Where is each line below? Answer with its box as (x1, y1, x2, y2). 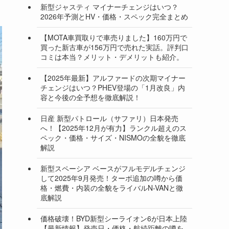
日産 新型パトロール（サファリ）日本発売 (40, 113, 178, 124)
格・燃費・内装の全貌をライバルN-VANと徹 (40, 182, 183, 193)
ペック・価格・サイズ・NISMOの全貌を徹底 (40, 132, 186, 143)
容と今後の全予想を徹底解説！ (40, 92, 141, 103)
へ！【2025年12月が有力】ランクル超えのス (40, 123, 187, 133)
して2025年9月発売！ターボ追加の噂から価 (40, 173, 182, 184)
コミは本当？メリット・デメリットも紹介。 (40, 52, 184, 62)
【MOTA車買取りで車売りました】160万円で (40, 32, 187, 43)
